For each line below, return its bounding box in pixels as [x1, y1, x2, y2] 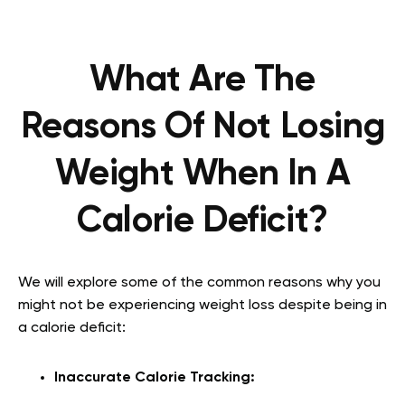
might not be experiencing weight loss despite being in [18, 298, 387, 314]
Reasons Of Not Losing [20, 109, 385, 146]
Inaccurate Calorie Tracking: [54, 371, 259, 386]
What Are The [89, 62, 316, 99]
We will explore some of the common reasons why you [18, 276, 381, 291]
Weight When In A [54, 156, 351, 193]
